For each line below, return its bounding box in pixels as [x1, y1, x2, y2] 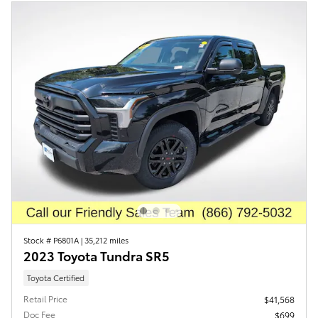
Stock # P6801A [23, 234, 81, 246]
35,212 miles [84, 234, 128, 246]
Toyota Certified [27, 271, 85, 283]
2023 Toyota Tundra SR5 [23, 246, 170, 264]
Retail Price [23, 292, 67, 305]
